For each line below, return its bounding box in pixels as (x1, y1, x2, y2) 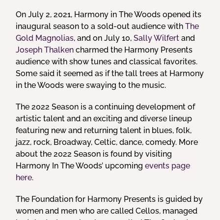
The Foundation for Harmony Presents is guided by (16, 194, 203, 204)
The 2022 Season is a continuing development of (16, 102, 195, 111)
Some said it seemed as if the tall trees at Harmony (16, 69, 204, 78)
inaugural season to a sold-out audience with (16, 22, 186, 31)
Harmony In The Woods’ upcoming (16, 161, 145, 170)
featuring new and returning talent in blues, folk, (16, 126, 192, 135)
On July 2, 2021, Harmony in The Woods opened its (16, 10, 202, 19)
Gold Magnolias (16, 33, 74, 43)
